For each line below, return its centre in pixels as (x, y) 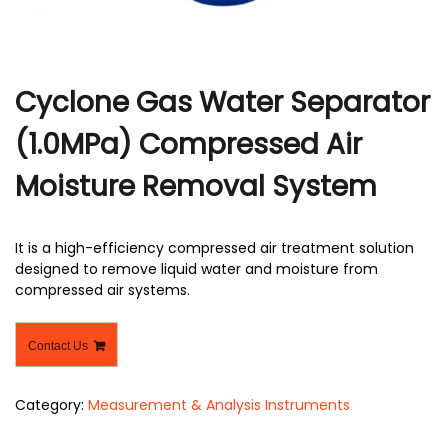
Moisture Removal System (196, 186)
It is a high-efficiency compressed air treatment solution (214, 247)
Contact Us (58, 345)
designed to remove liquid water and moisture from (196, 268)
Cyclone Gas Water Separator (222, 102)
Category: (51, 404)
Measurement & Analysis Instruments (219, 404)
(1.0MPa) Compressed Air (188, 144)
